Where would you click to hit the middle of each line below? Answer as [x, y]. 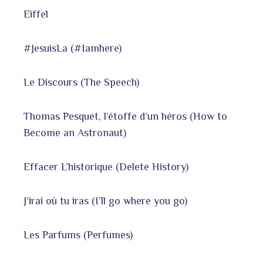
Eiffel [36, 14]
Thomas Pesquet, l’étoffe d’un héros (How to [125, 116]
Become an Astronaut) [75, 133]
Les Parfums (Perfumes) [78, 235]
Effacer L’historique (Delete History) [106, 167]
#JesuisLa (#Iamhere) [73, 48]
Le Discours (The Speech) [81, 82]
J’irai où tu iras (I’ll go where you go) [105, 201]
